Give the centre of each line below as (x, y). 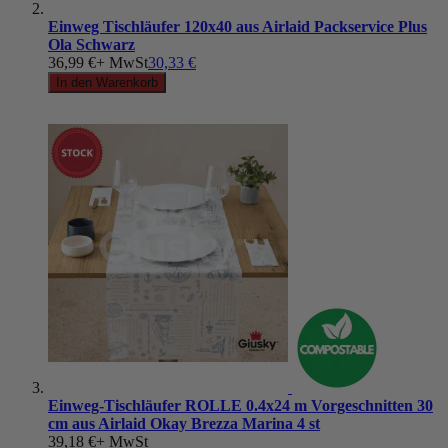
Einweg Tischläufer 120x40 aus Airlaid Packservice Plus (237, 26)
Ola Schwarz (91, 44)
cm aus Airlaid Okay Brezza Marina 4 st (184, 423)
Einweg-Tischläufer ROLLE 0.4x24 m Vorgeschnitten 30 (240, 405)
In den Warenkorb (107, 82)
